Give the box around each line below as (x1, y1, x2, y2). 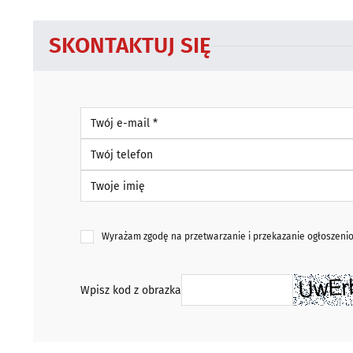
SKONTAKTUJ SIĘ (49, 32, 211, 58)
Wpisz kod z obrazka (80, 283, 181, 297)
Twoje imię (80, 170, 134, 184)
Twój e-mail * (80, 107, 147, 121)
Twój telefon (80, 139, 142, 152)
